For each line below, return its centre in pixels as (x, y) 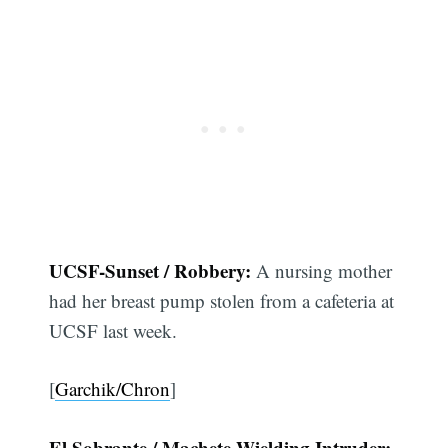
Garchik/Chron (113, 389)
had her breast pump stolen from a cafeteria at (222, 300)
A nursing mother (324, 270)
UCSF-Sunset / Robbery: (153, 270)
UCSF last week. (113, 330)
